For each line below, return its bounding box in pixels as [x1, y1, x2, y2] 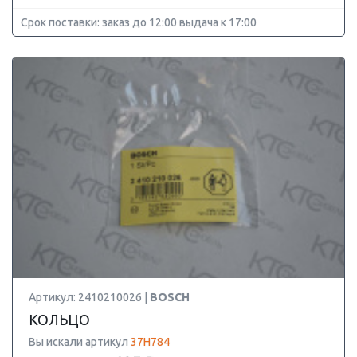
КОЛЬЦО [29, 312, 90, 328]
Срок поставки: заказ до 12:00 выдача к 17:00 [21, 16, 257, 29]
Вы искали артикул [29, 335, 131, 348]
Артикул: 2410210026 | [29, 291, 150, 304]
